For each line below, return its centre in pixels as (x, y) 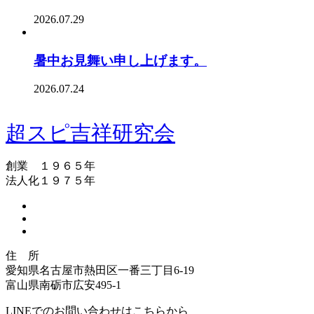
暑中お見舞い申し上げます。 (120, 60)
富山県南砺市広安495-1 (63, 285)
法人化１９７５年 (50, 181)
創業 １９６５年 (50, 166)
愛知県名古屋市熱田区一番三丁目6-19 (100, 271)
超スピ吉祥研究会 (90, 133)
